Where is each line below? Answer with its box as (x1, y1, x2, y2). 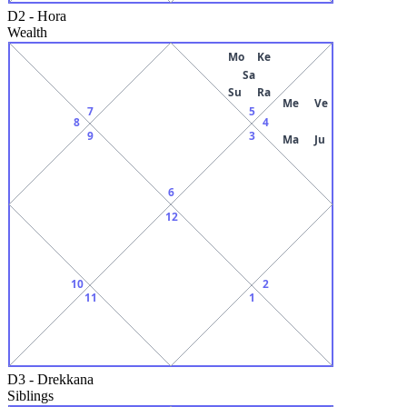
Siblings (7, 387, 54, 403)
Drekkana (37, 371, 94, 387)
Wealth (7, 24, 47, 40)
